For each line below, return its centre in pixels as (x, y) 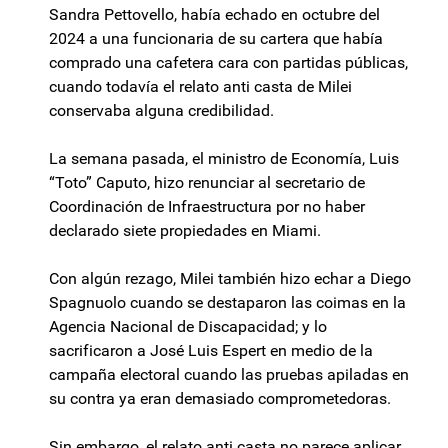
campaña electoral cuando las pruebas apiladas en (229, 375)
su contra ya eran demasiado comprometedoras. (220, 399)
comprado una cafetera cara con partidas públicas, (228, 63)
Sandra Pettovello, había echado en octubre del (214, 15)
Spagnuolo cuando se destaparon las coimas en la (227, 303)
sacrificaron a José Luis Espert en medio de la (211, 351)
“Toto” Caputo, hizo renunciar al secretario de (207, 183)
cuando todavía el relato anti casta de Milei (200, 87)
